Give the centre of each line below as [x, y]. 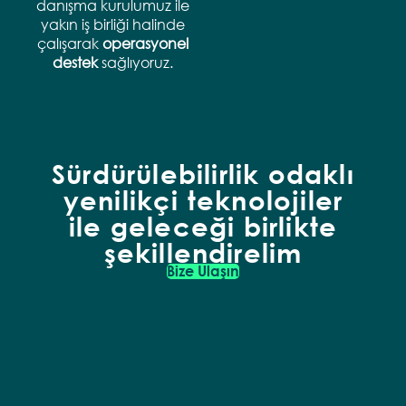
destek [75, 62]
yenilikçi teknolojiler [203, 199]
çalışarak [70, 43]
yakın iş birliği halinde [113, 24]
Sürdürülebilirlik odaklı [203, 173]
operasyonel [145, 43]
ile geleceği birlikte [203, 225]
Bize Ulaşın [203, 270]
